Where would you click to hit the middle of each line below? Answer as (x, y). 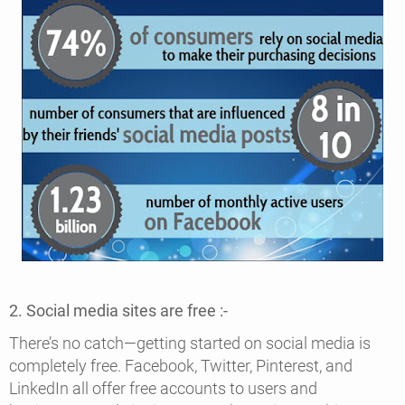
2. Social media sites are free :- (118, 311)
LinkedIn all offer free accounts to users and (163, 388)
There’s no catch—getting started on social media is (190, 343)
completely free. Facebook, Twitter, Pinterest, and (181, 365)
